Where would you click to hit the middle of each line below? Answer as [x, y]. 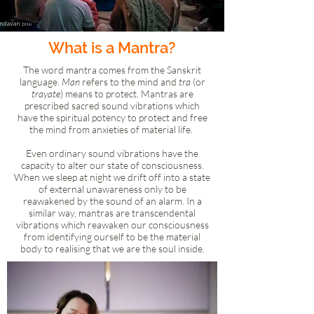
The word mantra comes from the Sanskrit [112, 70]
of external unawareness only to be [112, 189]
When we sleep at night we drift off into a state [112, 177]
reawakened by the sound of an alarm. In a [112, 201]
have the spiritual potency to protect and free [112, 117]
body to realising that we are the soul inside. [112, 248]
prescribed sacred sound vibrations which [112, 105]
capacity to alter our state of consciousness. [112, 165]
